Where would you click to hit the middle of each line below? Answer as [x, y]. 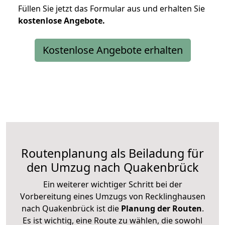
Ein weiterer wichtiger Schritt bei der [113, 184]
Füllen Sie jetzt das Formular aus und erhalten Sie [111, 8]
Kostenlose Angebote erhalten [113, 50]
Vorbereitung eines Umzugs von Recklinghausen [113, 196]
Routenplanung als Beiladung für [113, 153]
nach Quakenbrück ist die [70, 208]
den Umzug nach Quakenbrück [113, 167]
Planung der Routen [160, 208]
